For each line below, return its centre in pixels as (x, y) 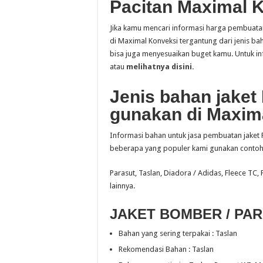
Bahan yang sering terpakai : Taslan (178, 233)
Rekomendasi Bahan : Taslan (166, 249)
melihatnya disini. (160, 67)
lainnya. (122, 186)
